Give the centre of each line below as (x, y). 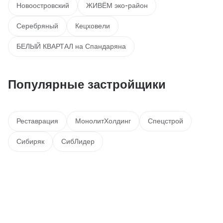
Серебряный (37, 26)
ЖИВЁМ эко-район (117, 5)
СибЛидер (78, 141)
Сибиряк (30, 141)
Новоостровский (43, 5)
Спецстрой (166, 121)
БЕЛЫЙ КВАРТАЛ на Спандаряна (71, 46)
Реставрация (37, 121)
